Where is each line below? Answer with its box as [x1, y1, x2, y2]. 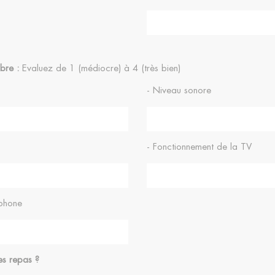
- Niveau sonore [147, 86, 211, 95]
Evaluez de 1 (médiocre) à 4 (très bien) [18, 64, 180, 73]
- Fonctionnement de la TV [147, 142, 252, 152]
